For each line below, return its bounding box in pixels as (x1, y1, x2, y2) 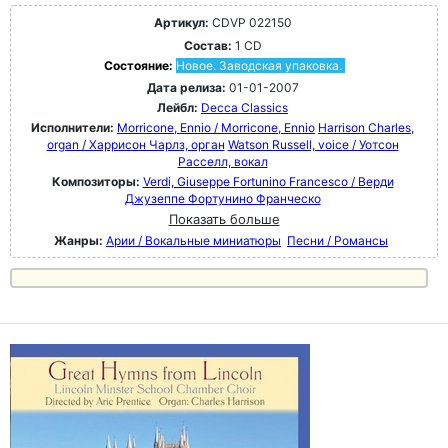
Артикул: (153, 15, 209, 30)
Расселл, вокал (177, 154, 268, 169)
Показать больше (168, 211, 280, 227)
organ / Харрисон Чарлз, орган (46, 137, 225, 152)
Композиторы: (51, 174, 143, 189)
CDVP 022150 (208, 15, 292, 30)
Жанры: (54, 233, 103, 248)
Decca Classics (201, 100, 288, 115)
